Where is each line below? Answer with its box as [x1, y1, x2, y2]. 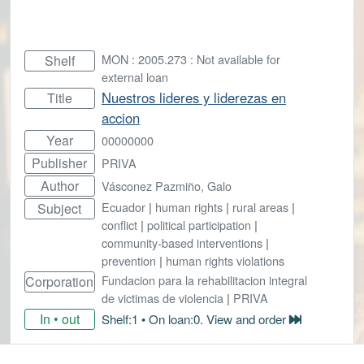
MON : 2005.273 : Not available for [102, 50, 280, 67]
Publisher [32, 153, 88, 172]
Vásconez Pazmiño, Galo [102, 176, 232, 194]
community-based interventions [102, 233, 262, 251]
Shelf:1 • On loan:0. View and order [102, 310, 289, 327]
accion [102, 107, 140, 128]
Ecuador [102, 197, 145, 215]
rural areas [232, 197, 288, 215]
